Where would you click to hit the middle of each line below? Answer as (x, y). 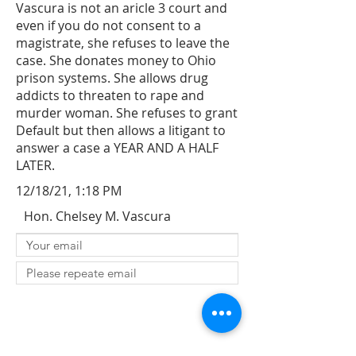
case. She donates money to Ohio (116, 60)
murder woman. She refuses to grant (127, 113)
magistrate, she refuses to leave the (123, 43)
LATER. (35, 165)
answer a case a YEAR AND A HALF (117, 148)
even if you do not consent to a (108, 25)
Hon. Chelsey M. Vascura (97, 216)
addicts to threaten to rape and (110, 95)
